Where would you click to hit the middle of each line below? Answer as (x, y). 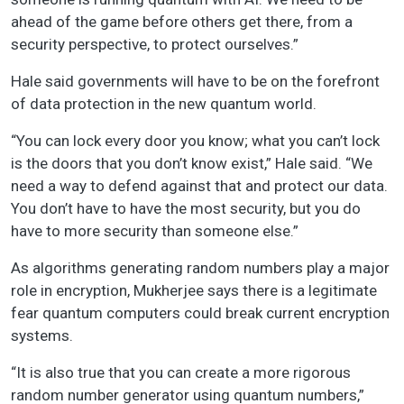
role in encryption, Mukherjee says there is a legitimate (194, 291)
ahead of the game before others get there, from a (182, 22)
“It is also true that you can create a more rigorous (181, 373)
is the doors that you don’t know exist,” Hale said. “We (192, 164)
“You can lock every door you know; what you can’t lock (195, 141)
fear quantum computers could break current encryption (200, 313)
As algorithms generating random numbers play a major (200, 268)
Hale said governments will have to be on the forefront (195, 82)
